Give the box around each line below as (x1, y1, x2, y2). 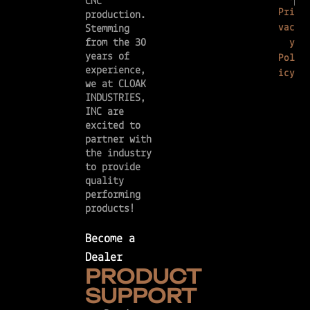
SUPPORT (85, 283, 197, 308)
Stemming (85, 23, 130, 35)
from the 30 (85, 37, 147, 48)
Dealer (85, 250, 123, 264)
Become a (85, 232, 136, 246)
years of (85, 51, 130, 62)
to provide (85, 161, 141, 173)
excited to (85, 120, 141, 131)
